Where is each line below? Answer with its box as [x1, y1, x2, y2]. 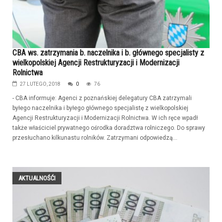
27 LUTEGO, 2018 [20, 81, 60, 87]
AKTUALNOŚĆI [18, 174, 55, 182]
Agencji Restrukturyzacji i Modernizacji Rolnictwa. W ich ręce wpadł [12, 114, 198, 122]
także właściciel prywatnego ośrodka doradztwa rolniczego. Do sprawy [12, 124, 205, 132]
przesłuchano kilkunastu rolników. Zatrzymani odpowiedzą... [12, 134, 177, 142]
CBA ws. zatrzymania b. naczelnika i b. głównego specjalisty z [12, 48, 204, 58]
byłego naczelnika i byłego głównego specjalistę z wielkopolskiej [12, 105, 188, 112]
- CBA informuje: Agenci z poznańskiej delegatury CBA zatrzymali [12, 95, 192, 102]
